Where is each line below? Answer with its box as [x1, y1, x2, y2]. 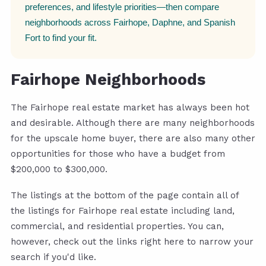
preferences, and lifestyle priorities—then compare [25, 2, 219, 12]
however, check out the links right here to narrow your [11, 236, 254, 248]
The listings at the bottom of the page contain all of [11, 190, 239, 201]
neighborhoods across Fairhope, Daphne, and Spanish [25, 17, 235, 28]
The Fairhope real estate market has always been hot [11, 102, 249, 113]
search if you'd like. [11, 252, 96, 263]
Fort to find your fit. [25, 33, 97, 43]
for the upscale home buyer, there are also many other [11, 133, 255, 144]
